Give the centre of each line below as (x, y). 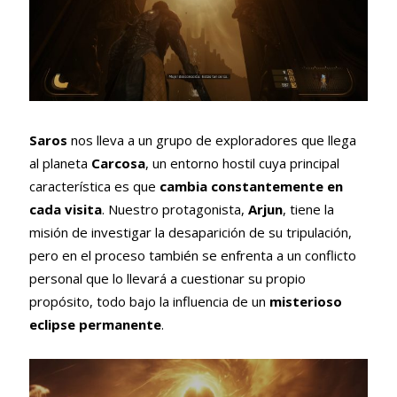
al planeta (60, 163)
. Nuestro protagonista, (175, 209)
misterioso (305, 301)
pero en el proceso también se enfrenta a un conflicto (192, 255)
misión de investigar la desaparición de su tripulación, (190, 232)
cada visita (65, 209)
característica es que (94, 186)
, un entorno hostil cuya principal (242, 163)
